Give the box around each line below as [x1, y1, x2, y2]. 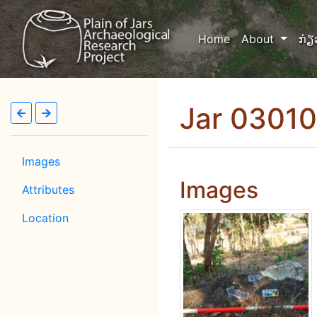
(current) [229, 31, 276, 45]
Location [22, 211, 69, 225]
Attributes [22, 183, 74, 197]
